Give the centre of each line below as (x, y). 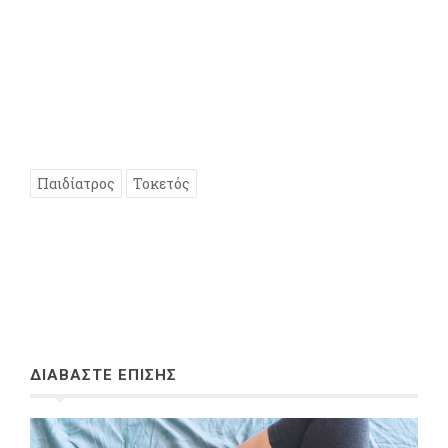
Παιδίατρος (76, 183)
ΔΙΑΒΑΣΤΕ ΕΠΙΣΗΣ (103, 374)
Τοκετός (161, 183)
